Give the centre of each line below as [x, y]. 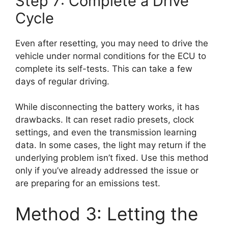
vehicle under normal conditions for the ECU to [111, 56]
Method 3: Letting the [107, 213]
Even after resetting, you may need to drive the [112, 43]
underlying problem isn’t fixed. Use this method [112, 158]
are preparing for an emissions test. [88, 183]
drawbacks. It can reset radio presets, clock [105, 120]
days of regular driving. [62, 81]
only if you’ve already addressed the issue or [107, 171]
